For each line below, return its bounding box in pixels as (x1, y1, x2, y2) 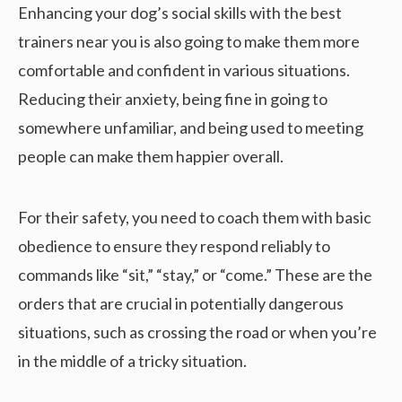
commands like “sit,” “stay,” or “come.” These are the (18, 264, 372, 284)
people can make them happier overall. (18, 145, 284, 166)
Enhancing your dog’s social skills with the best (18, 2, 342, 22)
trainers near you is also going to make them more (18, 31, 360, 51)
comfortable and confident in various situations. (18, 59, 350, 80)
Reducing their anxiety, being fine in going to (18, 88, 328, 109)
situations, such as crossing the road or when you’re (18, 321, 377, 342)
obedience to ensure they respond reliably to (18, 235, 330, 256)
